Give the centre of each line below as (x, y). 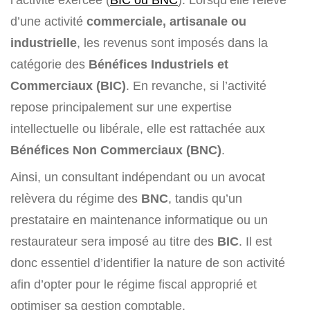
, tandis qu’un (205, 199)
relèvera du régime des (76, 199)
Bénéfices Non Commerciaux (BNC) (116, 150)
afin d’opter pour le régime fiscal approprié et (134, 284)
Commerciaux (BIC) (68, 86)
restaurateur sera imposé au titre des (114, 241)
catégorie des (49, 64)
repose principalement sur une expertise (121, 107)
